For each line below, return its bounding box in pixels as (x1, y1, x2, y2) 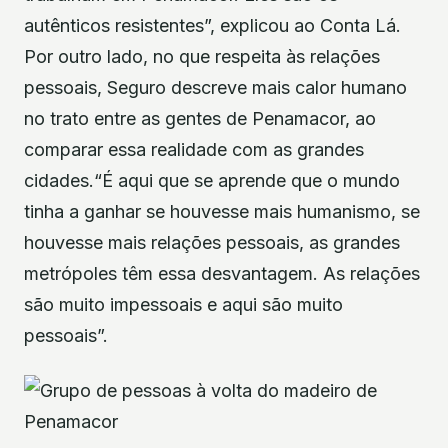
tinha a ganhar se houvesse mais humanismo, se (24, 200, 420, 222)
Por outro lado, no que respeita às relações (24, 45, 380, 67)
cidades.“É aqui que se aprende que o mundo (24, 169, 400, 191)
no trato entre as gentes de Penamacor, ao (24, 107, 376, 129)
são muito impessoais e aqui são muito (24, 293, 343, 315)
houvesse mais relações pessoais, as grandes (24, 231, 400, 253)
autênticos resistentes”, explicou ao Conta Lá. (24, 14, 401, 36)
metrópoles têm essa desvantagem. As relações (24, 262, 420, 284)
